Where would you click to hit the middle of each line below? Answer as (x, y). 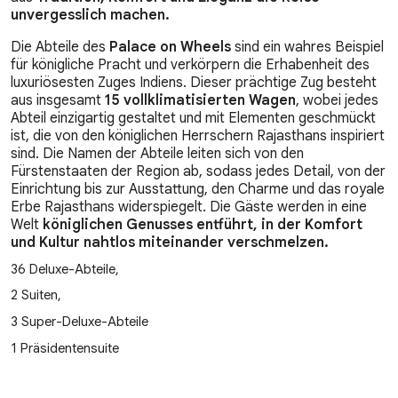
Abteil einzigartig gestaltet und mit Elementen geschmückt (193, 118)
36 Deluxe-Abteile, (65, 269)
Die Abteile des (60, 47)
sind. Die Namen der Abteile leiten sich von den (157, 154)
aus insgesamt (58, 100)
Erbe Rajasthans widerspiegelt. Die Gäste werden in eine (189, 207)
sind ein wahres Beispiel (309, 47)
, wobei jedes (337, 100)
